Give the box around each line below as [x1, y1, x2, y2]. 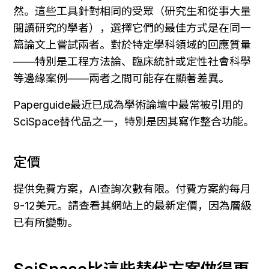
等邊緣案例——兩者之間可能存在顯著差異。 [13, 71, 229, 85]
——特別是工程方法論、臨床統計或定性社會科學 [13, 55, 251, 68]
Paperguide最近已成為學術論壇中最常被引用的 [13, 98, 243, 111]
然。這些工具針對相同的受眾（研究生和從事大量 [13, 4, 251, 17]
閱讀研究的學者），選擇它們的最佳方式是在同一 [13, 21, 251, 34]
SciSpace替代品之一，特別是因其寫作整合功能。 [13, 115, 254, 128]
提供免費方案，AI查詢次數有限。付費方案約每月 [13, 183, 251, 196]
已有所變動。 [13, 216, 78, 229]
